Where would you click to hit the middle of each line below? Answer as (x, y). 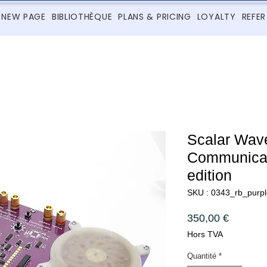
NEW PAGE (24, 17)
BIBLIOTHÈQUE (82, 17)
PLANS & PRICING (155, 17)
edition (209, 175)
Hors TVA (205, 234)
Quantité (202, 256)
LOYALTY (216, 17)
